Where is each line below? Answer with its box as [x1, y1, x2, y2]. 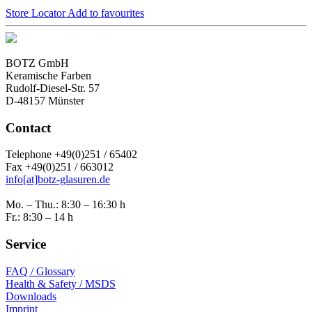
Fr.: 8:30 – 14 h [6, 211, 73, 224]
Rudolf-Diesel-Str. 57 [6, 82, 100, 95]
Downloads [6, 290, 56, 302]
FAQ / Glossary [6, 265, 75, 277]
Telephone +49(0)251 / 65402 [6, 148, 137, 161]
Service [6, 237, 46, 252]
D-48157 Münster [6, 95, 84, 107]
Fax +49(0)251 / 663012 [6, 161, 114, 173]
